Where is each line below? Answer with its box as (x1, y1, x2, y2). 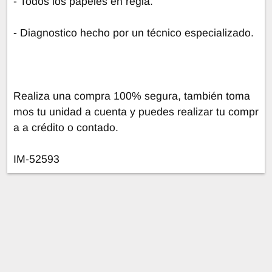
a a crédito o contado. (13, 121, 118, 134)
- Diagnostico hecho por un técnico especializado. (13, 26, 254, 39)
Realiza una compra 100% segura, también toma (13, 89, 250, 102)
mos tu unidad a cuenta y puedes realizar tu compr (13, 105, 259, 118)
